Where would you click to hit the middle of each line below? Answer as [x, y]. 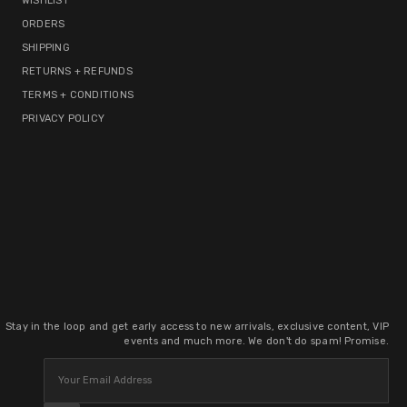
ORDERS [44, 24]
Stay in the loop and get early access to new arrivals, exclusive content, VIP [197, 326]
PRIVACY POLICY [64, 118]
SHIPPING [46, 47]
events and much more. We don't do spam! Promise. [256, 341]
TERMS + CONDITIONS [78, 94]
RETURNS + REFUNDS [77, 71]
